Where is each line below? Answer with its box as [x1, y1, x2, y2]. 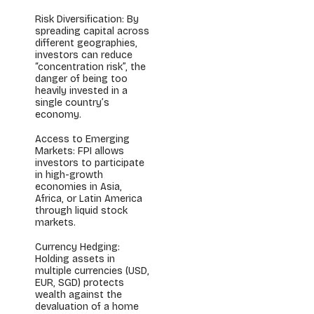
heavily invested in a [35, 85, 128, 97]
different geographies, [35, 37, 137, 49]
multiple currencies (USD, [35, 265, 149, 277]
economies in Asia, [35, 181, 122, 193]
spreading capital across [35, 25, 149, 37]
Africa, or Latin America [35, 193, 142, 205]
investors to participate [35, 157, 144, 169]
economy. [35, 109, 81, 121]
